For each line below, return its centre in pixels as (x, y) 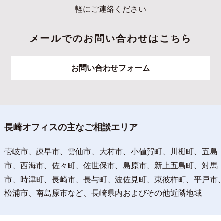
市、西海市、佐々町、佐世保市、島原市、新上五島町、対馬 (111, 166)
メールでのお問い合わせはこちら (110, 38)
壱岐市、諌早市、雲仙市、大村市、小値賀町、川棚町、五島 (111, 152)
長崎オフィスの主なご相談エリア (71, 127)
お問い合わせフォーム (110, 68)
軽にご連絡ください (110, 9)
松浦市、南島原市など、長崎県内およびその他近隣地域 (103, 193)
